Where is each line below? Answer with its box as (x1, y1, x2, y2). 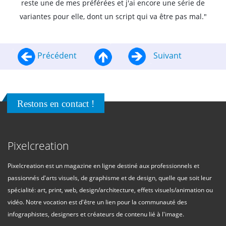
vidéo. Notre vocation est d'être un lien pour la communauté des (8, 198, 187, 206)
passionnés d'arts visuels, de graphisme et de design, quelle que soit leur (8, 174, 212, 182)
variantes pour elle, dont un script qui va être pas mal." (19, 11, 207, 21)
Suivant (151, 50, 182, 62)
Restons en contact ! (17, 98, 94, 109)
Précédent (35, 50, 79, 62)
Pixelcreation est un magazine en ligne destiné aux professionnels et (8, 161, 199, 170)
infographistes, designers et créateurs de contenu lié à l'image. (8, 210, 184, 218)
